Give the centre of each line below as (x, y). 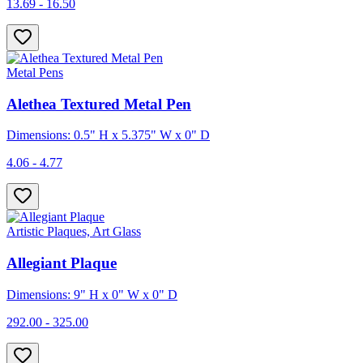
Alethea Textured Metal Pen (99, 104)
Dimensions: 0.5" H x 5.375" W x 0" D (108, 135)
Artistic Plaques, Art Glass (74, 232)
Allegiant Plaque (62, 263)
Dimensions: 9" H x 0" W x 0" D (92, 294)
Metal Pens (35, 72)
